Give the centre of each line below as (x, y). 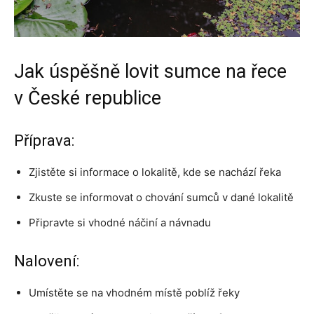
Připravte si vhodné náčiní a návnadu (120, 222)
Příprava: (44, 140)
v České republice (88, 98)
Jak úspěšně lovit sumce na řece (150, 71)
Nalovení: (47, 261)
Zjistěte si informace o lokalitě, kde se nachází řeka (155, 172)
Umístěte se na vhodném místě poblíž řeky (134, 292)
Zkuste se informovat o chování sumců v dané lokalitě (161, 197)
